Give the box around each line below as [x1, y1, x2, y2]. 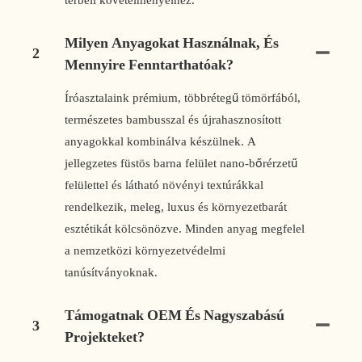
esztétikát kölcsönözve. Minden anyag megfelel [65, 221, 305, 236]
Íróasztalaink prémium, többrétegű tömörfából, [65, 90, 301, 105]
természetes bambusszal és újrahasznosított [65, 112, 281, 127]
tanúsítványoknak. [65, 264, 158, 280]
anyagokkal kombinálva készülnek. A [65, 133, 256, 149]
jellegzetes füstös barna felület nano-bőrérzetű [65, 155, 297, 170]
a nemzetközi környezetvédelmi [65, 242, 225, 258]
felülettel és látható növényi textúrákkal [65, 177, 263, 192]
